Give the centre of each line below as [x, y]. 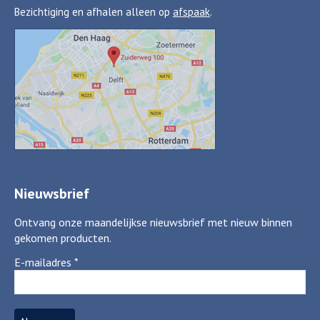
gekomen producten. [63, 237]
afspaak [191, 11]
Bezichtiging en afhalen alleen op [94, 11]
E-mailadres [44, 262]
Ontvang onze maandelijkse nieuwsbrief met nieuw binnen [153, 222]
